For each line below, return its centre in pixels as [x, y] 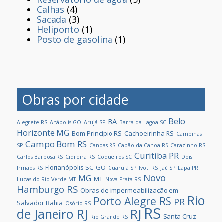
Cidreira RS [80, 156]
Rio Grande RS [109, 216]
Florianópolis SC [69, 167]
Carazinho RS [188, 145]
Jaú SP [168, 168]
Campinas [189, 134]
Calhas [51, 9]
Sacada [52, 19]
